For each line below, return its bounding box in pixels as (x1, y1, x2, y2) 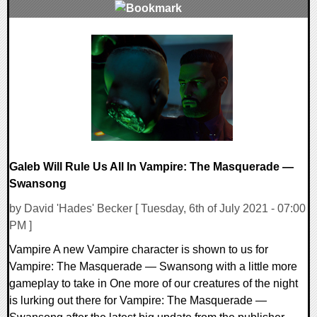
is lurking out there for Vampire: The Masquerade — (9, 294, 267, 307)
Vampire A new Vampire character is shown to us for (9, 243, 268, 256)
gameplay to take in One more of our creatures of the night (9, 277, 298, 290)
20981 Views (16, 53, 83, 66)
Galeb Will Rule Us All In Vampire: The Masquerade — (9, 161, 294, 173)
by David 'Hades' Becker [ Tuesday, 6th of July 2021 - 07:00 (9, 202, 306, 215)
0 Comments (16, 36, 84, 49)
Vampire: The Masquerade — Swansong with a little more (9, 260, 297, 273)
